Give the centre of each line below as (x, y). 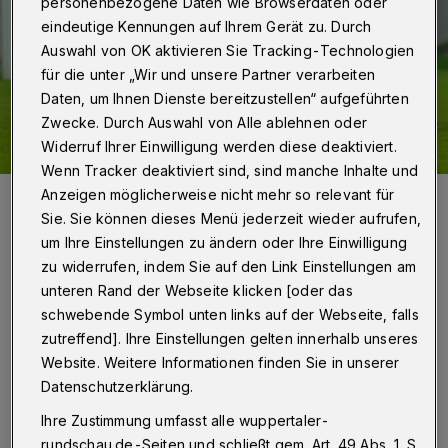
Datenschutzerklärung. (117, 387)
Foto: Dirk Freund (66, 230)
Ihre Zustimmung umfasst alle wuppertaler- (185, 421)
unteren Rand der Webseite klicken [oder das (197, 291)
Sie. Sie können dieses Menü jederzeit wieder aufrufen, (231, 219)
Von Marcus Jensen (89, 354)
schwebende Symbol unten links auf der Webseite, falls (230, 315)
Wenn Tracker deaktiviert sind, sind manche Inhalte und (230, 171)
